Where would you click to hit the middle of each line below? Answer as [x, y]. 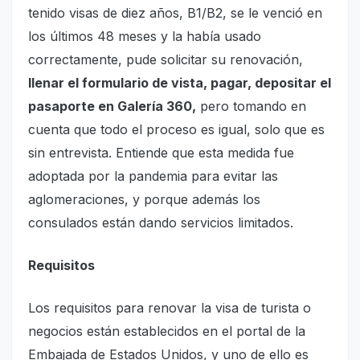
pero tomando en [251, 106]
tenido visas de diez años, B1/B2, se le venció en [175, 13]
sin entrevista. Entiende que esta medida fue [161, 153]
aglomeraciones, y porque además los [144, 200]
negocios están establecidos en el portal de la [167, 331]
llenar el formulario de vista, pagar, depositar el [180, 83]
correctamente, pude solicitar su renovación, [166, 60]
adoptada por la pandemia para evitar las [153, 176]
